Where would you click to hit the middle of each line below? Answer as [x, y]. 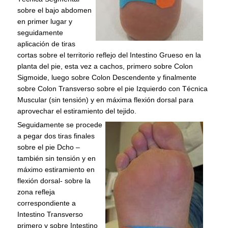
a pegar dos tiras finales [56, 136]
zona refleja [36, 192]
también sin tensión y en [57, 158]
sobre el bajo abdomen [55, 10]
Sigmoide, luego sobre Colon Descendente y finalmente [107, 78]
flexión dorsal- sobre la [54, 180]
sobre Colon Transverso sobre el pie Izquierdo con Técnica [113, 89]
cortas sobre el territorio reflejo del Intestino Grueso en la [109, 55]
